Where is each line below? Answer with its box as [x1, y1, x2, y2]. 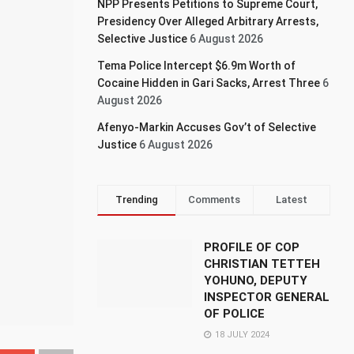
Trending [115, 194, 158, 205]
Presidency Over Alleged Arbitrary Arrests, [97, 15, 319, 28]
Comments [188, 194, 241, 205]
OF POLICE [204, 307, 265, 321]
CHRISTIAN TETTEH [204, 257, 321, 271]
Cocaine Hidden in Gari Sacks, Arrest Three [97, 77, 321, 89]
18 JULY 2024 [213, 330, 270, 340]
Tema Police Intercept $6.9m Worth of [97, 59, 296, 72]
